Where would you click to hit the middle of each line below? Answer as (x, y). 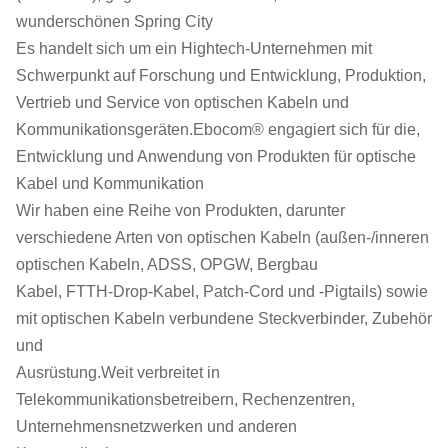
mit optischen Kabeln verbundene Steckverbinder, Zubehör (224, 318)
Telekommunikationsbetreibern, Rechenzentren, (185, 399)
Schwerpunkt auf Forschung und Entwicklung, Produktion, (221, 75)
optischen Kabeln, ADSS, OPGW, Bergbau (167, 264)
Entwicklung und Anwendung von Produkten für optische (216, 156)
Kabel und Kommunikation (110, 183)
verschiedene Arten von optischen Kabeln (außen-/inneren (222, 237)
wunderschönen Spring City (114, 21)
